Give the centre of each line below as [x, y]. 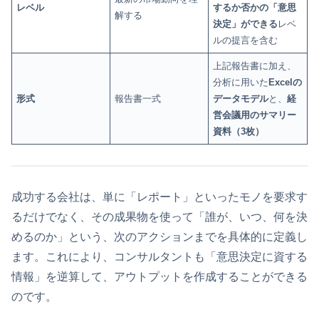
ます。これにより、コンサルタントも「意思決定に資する [159, 257]
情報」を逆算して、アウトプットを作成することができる [159, 277]
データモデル [241, 99]
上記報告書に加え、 [255, 66]
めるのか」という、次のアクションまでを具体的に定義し [159, 237]
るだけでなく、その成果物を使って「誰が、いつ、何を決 [159, 217]
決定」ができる [246, 24]
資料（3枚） [239, 132]
